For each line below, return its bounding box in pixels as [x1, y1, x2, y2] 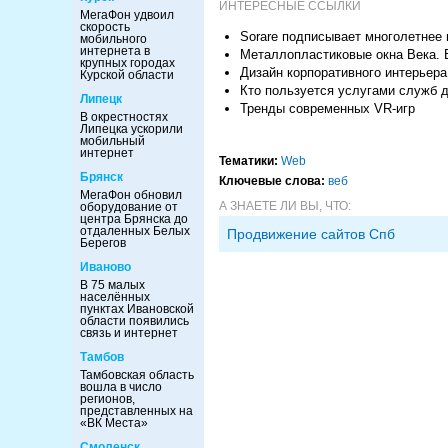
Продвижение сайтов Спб [227, 226, 395, 242]
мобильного [80, 32, 147, 46]
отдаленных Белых [80, 224, 190, 238]
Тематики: [219, 154, 278, 168]
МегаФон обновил [80, 188, 182, 202]
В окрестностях [80, 110, 168, 124]
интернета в [80, 44, 150, 58]
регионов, [80, 392, 135, 406]
